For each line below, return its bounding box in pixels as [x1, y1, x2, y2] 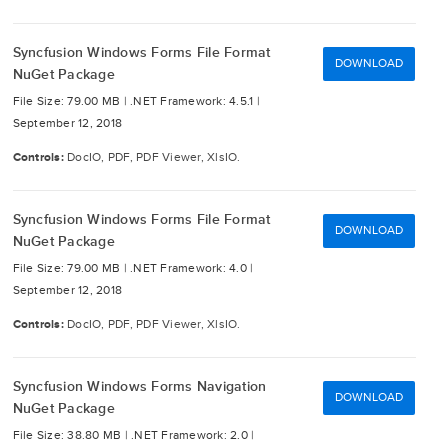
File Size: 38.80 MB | [12, 428, 131, 443]
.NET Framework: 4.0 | [130, 261, 254, 276]
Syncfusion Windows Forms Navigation [12, 378, 267, 395]
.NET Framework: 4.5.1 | [130, 94, 260, 109]
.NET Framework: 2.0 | [131, 428, 255, 443]
